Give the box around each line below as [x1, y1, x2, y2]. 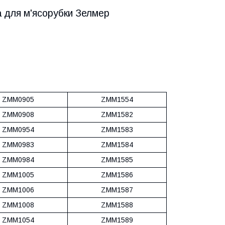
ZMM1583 [101, 125, 133, 134]
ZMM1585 [101, 155, 133, 164]
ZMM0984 [2, 155, 34, 164]
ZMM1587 [101, 185, 133, 194]
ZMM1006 [2, 185, 34, 194]
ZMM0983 [2, 140, 34, 149]
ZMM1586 [101, 170, 133, 179]
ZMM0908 [2, 110, 34, 119]
